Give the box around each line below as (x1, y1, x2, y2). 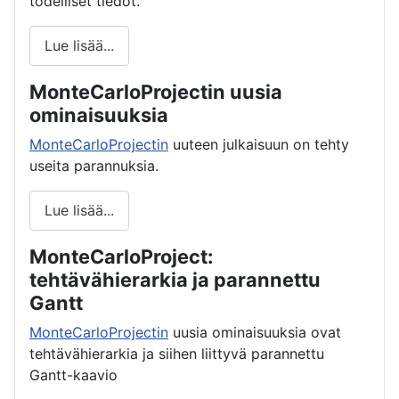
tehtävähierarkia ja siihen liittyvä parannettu (29, 344, 324, 362)
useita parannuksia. (29, 156, 159, 175)
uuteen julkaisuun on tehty (168, 134, 349, 153)
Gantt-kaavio (29, 365, 118, 384)
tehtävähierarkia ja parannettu (29, 267, 321, 291)
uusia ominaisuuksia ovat (168, 322, 341, 341)
